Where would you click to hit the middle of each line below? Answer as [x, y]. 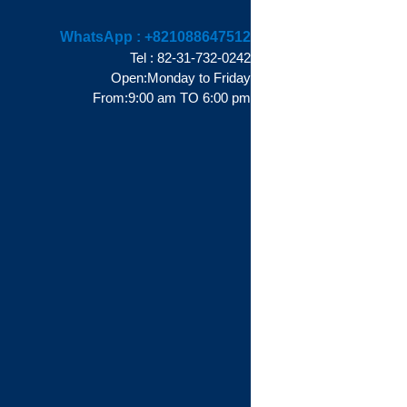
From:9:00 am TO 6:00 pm [164, 98]
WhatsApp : [100, 37]
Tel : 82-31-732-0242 [190, 58]
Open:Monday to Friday [181, 78]
